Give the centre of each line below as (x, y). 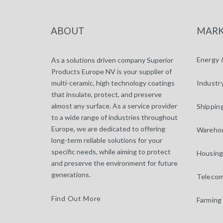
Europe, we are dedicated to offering (108, 129)
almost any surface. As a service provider (114, 106)
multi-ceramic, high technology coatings (113, 83)
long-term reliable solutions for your (107, 140)
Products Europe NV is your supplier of (111, 71)
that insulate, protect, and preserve (107, 94)
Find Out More (76, 198)
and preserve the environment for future (114, 163)
